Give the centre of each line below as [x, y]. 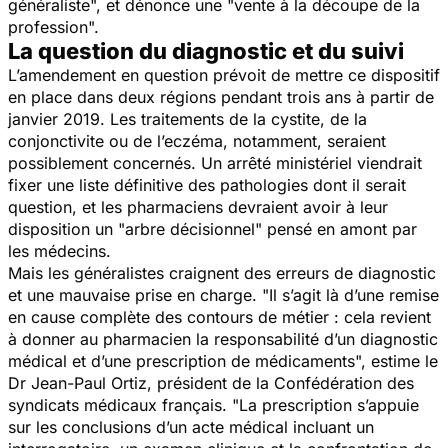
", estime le [396, 360]
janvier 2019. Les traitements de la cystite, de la [187, 118]
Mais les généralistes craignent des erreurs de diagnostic [222, 272]
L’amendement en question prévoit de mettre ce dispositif [224, 74]
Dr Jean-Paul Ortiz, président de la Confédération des [211, 382]
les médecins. [59, 250]
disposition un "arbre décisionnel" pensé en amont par [212, 228]
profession [48, 26]
